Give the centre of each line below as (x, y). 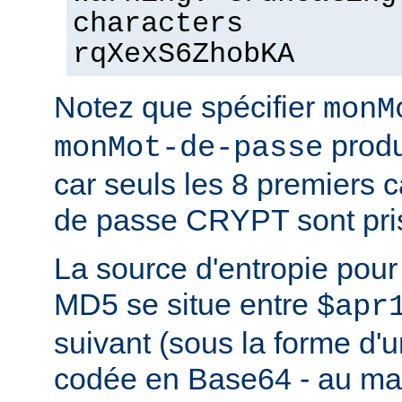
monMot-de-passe (188, 148)
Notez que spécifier (188, 106)
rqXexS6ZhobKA (184, 54)
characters (158, 24)
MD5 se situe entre (185, 304)
